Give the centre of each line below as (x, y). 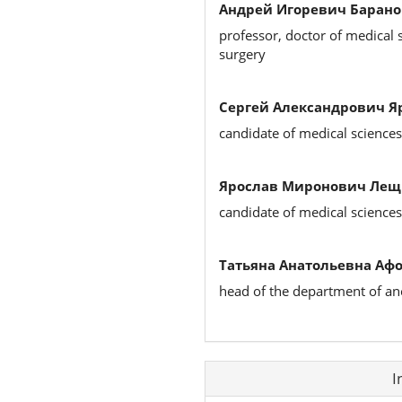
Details (231, 386)
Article (229, 368)
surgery (242, 53)
